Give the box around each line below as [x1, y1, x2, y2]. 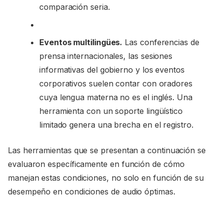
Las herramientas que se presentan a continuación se [8, 145, 206, 155]
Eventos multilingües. [39, 37, 123, 47]
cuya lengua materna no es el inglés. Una [39, 92, 192, 102]
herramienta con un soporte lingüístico [39, 106, 183, 116]
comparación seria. [39, 1, 110, 12]
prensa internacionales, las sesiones [39, 51, 173, 61]
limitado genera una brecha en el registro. [39, 119, 193, 130]
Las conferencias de [122, 37, 199, 47]
